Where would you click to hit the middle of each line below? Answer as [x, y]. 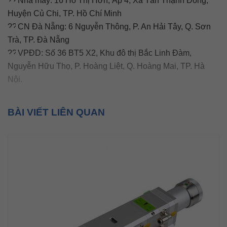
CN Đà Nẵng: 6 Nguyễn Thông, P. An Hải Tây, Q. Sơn [113, 27]
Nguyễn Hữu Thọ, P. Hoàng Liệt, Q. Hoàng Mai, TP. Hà [106, 66]
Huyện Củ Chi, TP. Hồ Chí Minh [65, 13]
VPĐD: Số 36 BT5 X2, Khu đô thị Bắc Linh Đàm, [104, 53]
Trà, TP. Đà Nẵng [39, 40]
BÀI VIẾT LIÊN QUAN [56, 112]
